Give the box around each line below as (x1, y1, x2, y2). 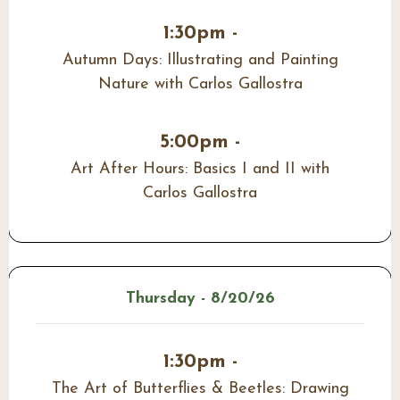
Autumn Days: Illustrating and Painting (62, 51, 338, 69)
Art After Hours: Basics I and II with (71, 160, 329, 178)
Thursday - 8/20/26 (125, 290, 275, 308)
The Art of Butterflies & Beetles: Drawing (51, 380, 349, 398)
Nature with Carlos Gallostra (97, 75, 303, 93)
